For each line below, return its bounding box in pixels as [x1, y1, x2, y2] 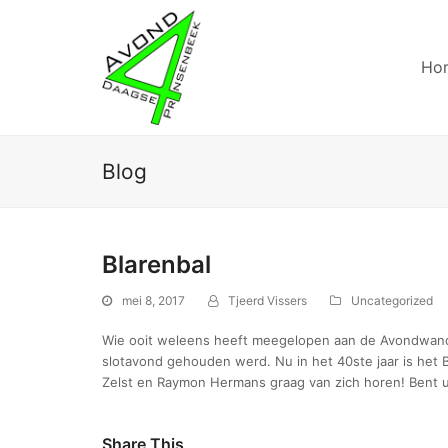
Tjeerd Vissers [228, 293, 307, 308]
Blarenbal [102, 250, 211, 279]
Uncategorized [351, 293, 433, 308]
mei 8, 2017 [122, 293, 185, 308]
